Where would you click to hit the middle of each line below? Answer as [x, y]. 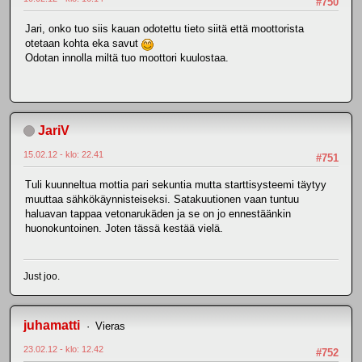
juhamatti [52, 326]
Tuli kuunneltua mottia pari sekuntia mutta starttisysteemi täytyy [176, 184]
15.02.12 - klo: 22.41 [63, 154]
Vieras [110, 326]
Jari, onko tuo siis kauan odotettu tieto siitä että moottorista [164, 28]
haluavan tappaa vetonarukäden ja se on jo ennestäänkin [158, 213]
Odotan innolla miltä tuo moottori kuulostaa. [127, 57]
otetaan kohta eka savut [83, 43]
